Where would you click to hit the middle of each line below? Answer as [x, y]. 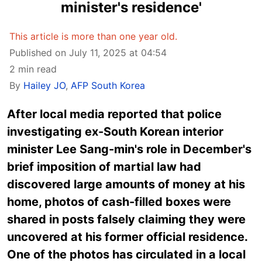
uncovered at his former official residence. [127, 237]
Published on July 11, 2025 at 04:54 [88, 53]
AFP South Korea [108, 85]
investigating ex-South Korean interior [115, 132]
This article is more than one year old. [93, 36]
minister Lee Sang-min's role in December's [129, 149]
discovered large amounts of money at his [126, 184]
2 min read [33, 69]
